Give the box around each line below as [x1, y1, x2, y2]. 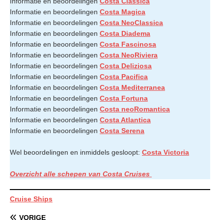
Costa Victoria [142, 148, 189, 156]
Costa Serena [100, 126, 144, 135]
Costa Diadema [100, 29, 150, 37]
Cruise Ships [10, 194, 53, 203]
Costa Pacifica [100, 72, 148, 81]
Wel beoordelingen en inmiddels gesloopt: [10, 148, 142, 156]
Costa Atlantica [100, 115, 151, 124]
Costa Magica [100, 7, 145, 16]
